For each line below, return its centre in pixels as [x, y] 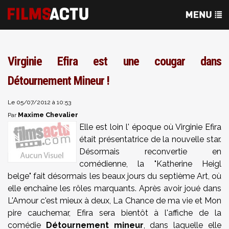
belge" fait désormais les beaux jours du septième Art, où [114, 176]
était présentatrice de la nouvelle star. [150, 139]
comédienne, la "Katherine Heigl [150, 164]
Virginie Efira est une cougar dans [114, 61]
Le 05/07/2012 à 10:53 [39, 102]
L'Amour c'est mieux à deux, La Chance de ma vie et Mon [114, 201]
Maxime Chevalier [48, 115]
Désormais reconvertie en [150, 152]
